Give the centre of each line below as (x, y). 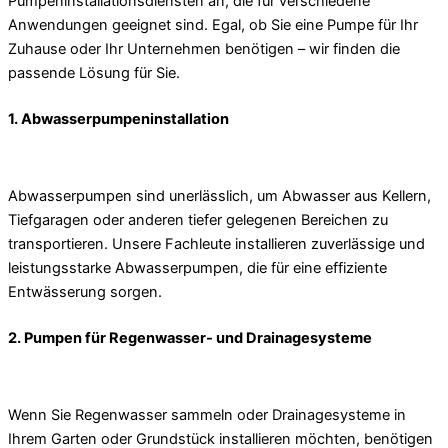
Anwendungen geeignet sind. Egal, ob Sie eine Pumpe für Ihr (213, 24)
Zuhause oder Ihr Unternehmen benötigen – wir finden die (204, 48)
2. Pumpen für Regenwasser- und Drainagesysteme (190, 337)
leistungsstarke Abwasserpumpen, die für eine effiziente (197, 267)
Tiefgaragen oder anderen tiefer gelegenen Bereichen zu (198, 219)
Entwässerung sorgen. (85, 291)
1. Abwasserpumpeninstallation (118, 118)
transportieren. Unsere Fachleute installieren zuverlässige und (216, 243)
